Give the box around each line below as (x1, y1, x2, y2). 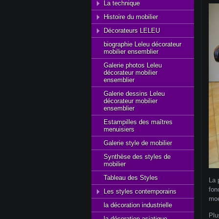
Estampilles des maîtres (104, 118, 173, 126)
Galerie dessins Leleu (104, 90, 165, 97)
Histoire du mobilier (104, 13, 158, 21)
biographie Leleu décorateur (104, 41, 181, 48)
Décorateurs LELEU (104, 27, 160, 34)
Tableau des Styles (104, 174, 158, 181)
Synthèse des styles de (104, 153, 171, 160)
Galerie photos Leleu (104, 62, 162, 69)
